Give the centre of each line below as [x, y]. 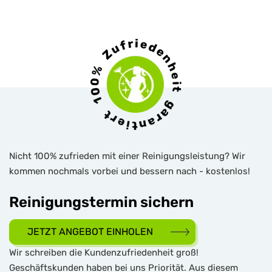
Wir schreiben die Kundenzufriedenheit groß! [104, 253]
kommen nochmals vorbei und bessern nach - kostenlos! [130, 172]
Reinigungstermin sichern [101, 202]
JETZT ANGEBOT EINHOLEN [90, 232]
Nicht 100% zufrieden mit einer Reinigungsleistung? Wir [127, 156]
